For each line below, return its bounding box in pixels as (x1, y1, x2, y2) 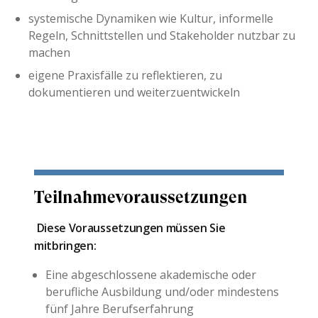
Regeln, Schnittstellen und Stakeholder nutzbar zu (28, 27, 295, 43)
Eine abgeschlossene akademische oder (45, 266, 256, 283)
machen (28, 44, 70, 60)
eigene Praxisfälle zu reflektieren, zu (28, 67, 222, 83)
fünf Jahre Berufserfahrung (45, 300, 194, 317)
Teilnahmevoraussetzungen (34, 187, 248, 207)
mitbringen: (34, 237, 97, 253)
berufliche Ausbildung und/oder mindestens (45, 283, 279, 300)
